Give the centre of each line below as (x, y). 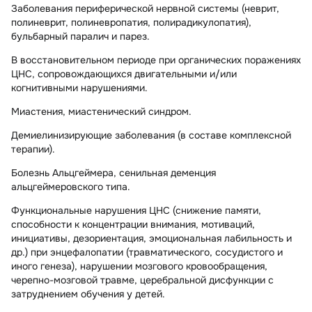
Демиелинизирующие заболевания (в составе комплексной (151, 135)
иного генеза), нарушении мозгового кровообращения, (139, 266)
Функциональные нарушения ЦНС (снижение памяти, (136, 211)
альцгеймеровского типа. (71, 187)
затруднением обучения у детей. (88, 294)
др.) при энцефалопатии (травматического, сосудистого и (147, 252)
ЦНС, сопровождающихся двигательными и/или (124, 74)
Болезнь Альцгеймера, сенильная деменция (114, 173)
